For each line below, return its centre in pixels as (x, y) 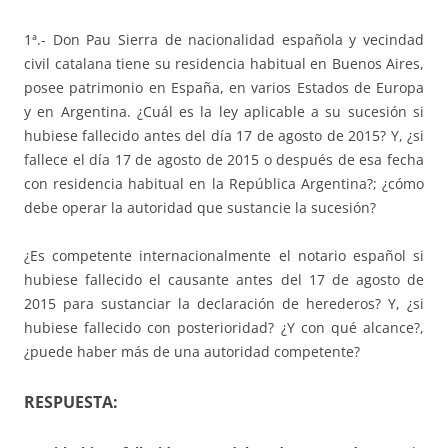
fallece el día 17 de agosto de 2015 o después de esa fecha (224, 160)
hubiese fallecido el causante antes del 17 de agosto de (224, 280)
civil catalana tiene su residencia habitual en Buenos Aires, (224, 64)
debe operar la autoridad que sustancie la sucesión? (200, 208)
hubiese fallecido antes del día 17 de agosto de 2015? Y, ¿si (224, 136)
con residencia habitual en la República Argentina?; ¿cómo (224, 184)
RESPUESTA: (71, 402)
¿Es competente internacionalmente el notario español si (224, 256)
